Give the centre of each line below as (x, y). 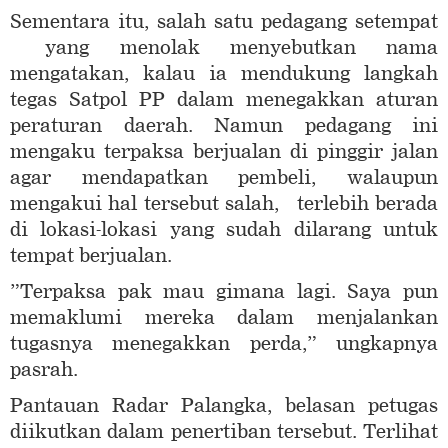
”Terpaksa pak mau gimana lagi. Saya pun (224, 292)
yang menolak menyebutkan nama (224, 48)
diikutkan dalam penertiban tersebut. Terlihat (224, 432)
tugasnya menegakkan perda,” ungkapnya (224, 344)
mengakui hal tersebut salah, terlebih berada (224, 204)
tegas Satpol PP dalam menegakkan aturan (224, 100)
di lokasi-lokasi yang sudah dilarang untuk (224, 230)
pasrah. (44, 370)
